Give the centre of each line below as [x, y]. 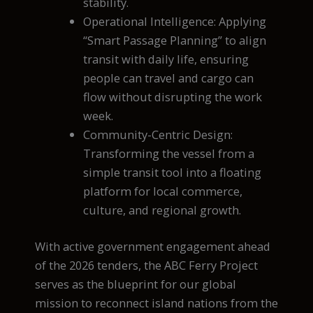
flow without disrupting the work [173, 97]
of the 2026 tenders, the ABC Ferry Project [146, 265]
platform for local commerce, [163, 191]
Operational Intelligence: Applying [175, 22]
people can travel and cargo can [169, 78]
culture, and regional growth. [162, 210]
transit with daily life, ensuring [166, 59]
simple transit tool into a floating [173, 173]
